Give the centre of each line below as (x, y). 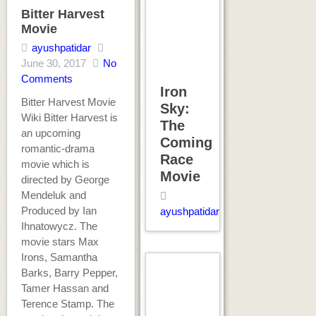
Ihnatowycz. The (59, 226)
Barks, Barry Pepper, (69, 272)
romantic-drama (57, 148)
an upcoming (50, 133)
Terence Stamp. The (67, 303)
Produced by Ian (59, 210)
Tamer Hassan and (65, 288)
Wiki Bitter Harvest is (69, 117)
